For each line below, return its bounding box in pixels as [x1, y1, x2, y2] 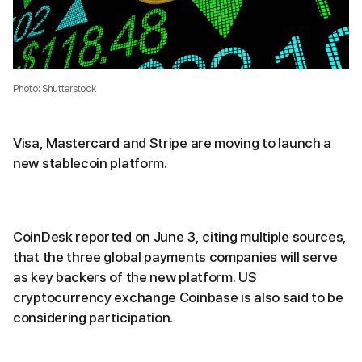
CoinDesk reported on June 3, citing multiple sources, [13, 229, 347, 246]
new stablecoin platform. [13, 155, 167, 172]
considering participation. [13, 309, 174, 326]
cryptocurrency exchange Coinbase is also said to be [13, 289, 343, 306]
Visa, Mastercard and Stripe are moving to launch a [13, 135, 332, 152]
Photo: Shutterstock [13, 83, 96, 95]
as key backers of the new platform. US [13, 269, 257, 286]
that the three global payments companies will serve [13, 249, 338, 266]
